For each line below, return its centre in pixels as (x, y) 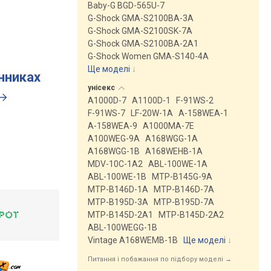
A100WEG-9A (114, 139)
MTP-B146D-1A (118, 189)
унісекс (102, 88)
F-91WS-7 (106, 113)
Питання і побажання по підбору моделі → (160, 259)
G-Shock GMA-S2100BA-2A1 (143, 44)
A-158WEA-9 (113, 126)
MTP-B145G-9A (182, 177)
